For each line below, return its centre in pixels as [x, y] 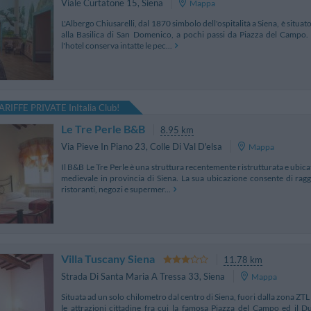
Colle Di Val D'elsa [186, 147]
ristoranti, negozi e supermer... [116, 189]
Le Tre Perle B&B [103, 128]
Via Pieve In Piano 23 [103, 147]
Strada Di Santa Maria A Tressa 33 [130, 277]
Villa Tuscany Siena [108, 258]
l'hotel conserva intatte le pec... [117, 45]
